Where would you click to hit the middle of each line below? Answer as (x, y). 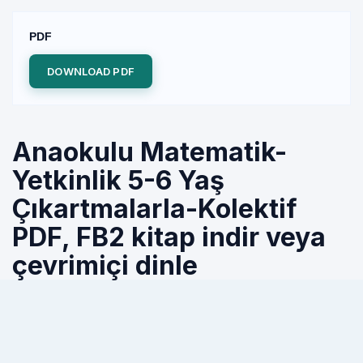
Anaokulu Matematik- (149, 152)
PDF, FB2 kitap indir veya (169, 237)
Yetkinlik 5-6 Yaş (118, 180)
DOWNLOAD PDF (91, 71)
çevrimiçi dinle (105, 265)
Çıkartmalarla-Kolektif (155, 209)
